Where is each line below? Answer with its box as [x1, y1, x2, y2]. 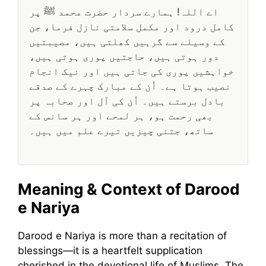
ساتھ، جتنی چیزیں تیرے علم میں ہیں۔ [29, 125, 213, 137]
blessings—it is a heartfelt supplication [18, 245, 202, 257]
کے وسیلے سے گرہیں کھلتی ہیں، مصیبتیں [29, 36, 225, 48]
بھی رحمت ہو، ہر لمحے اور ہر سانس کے [29, 110, 213, 122]
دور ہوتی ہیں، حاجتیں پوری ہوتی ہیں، [29, 50, 219, 63]
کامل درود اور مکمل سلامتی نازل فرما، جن [29, 21, 234, 33]
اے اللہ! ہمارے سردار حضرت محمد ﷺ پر [29, 6, 218, 18]
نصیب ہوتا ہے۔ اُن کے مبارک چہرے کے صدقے [29, 80, 231, 93]
